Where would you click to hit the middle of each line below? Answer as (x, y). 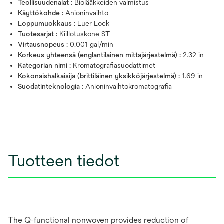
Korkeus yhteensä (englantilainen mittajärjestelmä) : (100, 55)
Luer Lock (93, 23)
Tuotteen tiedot (64, 161)
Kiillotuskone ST (85, 34)
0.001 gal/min (92, 44)
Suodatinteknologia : (52, 86)
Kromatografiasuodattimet (114, 65)
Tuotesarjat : (39, 34)
